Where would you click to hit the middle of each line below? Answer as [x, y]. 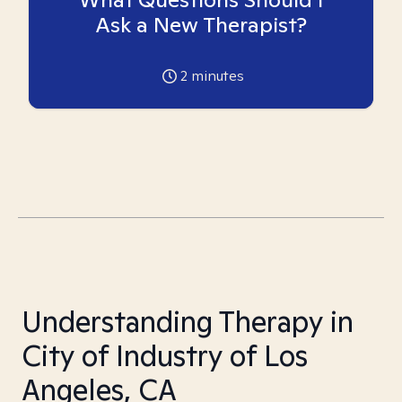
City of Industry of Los [165, 355]
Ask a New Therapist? [201, 25]
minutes [215, 76]
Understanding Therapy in [188, 321]
